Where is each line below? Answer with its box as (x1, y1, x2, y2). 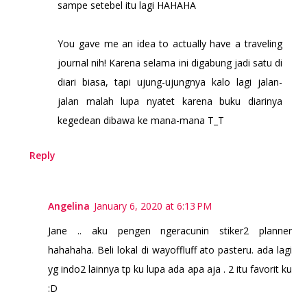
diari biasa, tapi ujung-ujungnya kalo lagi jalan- (58, 75, 282, 89)
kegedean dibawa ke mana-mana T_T (58, 114, 225, 127)
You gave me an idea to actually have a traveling (58, 37, 282, 51)
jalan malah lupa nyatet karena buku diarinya (58, 95, 282, 108)
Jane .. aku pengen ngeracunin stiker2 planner (48, 224, 292, 238)
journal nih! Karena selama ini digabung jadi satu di (58, 56, 282, 70)
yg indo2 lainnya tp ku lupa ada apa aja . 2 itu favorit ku (48, 262, 292, 276)
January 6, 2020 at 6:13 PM (94, 199, 212, 213)
